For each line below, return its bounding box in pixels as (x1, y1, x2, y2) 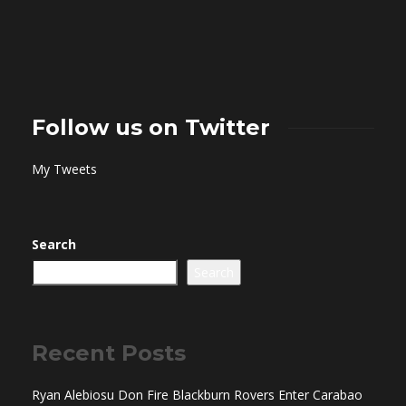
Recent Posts (32, 340, 186, 367)
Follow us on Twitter (32, 114, 270, 141)
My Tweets (32, 160, 97, 179)
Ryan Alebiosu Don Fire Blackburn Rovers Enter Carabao (32, 386, 362, 404)
